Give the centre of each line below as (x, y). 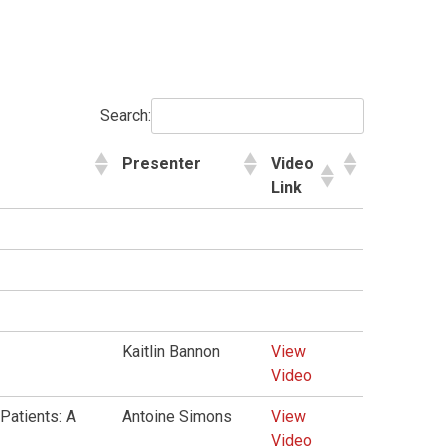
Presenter (162, 163)
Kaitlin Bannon (171, 351)
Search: (125, 115)
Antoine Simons (177, 416)
